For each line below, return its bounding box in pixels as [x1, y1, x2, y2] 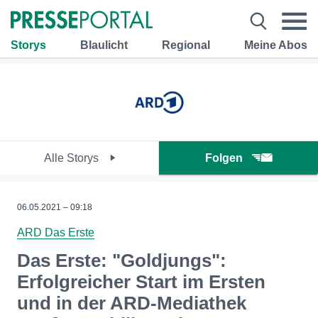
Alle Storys [43, 152, 102, 164]
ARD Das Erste [17, 226, 94, 238]
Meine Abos [244, 38, 307, 51]
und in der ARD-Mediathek [17, 292, 246, 314]
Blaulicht [80, 38, 128, 51]
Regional [162, 38, 210, 51]
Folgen [205, 152, 243, 164]
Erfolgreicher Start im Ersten [17, 271, 265, 292]
